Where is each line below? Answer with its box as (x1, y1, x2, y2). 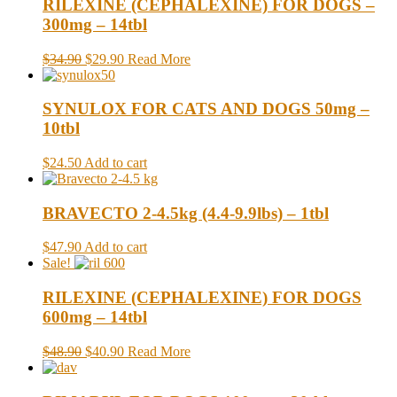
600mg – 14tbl (43, 307, 147, 327)
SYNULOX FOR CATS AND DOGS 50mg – (43, 99, 370, 119)
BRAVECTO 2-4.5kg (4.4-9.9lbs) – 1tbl (43, 203, 329, 222)
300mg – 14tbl (43, 14, 147, 34)
